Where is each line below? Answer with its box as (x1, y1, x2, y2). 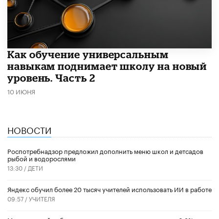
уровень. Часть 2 (7, 71, 95, 84)
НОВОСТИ (7, 122, 51, 136)
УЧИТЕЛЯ (29, 193, 55, 203)
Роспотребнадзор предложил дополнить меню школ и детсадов (7, 145, 203, 155)
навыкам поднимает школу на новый (7, 60, 207, 72)
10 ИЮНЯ (7, 86, 35, 96)
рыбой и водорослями (7, 153, 76, 163)
